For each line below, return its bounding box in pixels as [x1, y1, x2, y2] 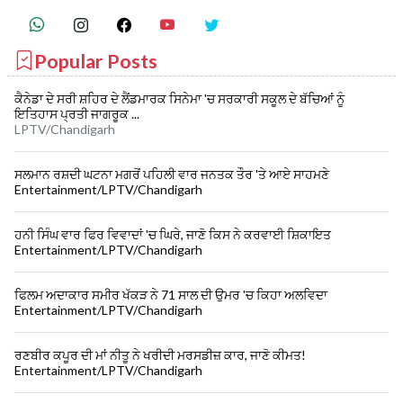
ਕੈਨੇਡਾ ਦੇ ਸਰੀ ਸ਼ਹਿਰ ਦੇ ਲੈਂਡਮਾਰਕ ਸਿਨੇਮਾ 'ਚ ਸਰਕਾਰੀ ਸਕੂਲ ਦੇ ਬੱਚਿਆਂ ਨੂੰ [14, 90, 345, 106]
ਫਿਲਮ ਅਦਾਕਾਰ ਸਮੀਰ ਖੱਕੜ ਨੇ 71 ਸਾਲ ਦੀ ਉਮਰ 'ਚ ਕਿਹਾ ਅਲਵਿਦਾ [14, 286, 327, 302]
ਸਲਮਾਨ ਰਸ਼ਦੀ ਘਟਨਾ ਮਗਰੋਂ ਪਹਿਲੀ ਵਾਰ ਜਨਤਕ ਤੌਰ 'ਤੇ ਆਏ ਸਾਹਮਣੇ [14, 166, 329, 182]
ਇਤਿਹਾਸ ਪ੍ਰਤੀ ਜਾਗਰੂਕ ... [14, 105, 139, 121]
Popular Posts [34, 49, 157, 73]
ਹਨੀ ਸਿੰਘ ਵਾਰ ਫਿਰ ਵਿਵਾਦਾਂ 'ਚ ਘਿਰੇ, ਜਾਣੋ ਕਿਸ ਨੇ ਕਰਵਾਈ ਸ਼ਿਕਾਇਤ [14, 226, 331, 242]
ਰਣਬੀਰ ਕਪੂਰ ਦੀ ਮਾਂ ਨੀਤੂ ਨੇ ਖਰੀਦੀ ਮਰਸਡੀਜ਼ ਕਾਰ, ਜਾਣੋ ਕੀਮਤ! [14, 346, 306, 363]
